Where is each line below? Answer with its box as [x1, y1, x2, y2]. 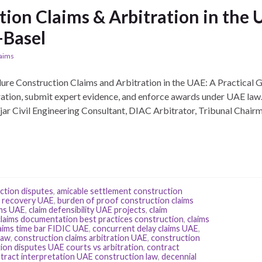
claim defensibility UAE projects [29, 205, 146, 215]
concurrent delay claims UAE [92, 223, 198, 234]
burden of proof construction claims [57, 195, 194, 206]
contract [147, 242, 180, 253]
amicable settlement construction [57, 186, 182, 196]
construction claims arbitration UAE [14, 233, 147, 243]
